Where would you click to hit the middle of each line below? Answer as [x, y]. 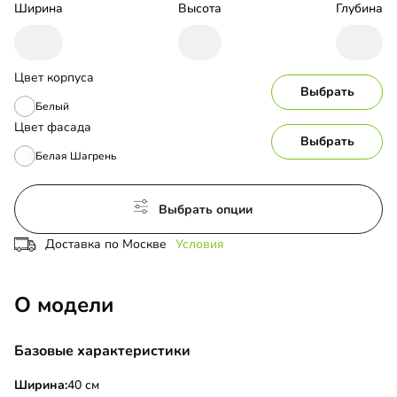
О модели [64, 305]
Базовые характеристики [102, 351]
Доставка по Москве [106, 245]
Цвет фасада [53, 128]
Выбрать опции [206, 210]
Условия [200, 245]
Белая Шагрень [76, 156]
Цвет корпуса [54, 78]
